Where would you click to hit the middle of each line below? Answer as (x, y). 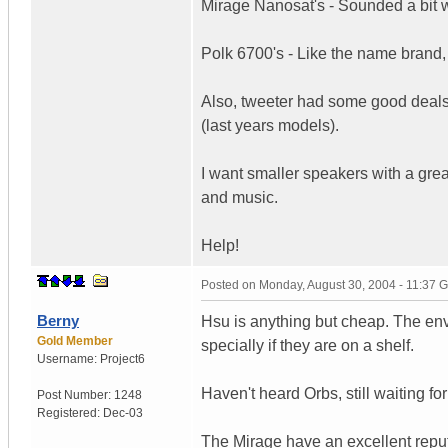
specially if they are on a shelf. (307, 345)
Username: (68, 358)
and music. (239, 197)
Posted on (230, 284)
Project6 (122, 358)
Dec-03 (123, 412)
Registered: (70, 412)
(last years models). (270, 125)
